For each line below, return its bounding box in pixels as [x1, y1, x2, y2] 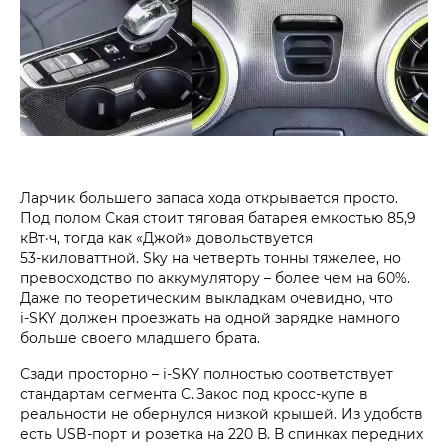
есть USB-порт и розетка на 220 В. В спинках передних [20, 423, 423, 443]
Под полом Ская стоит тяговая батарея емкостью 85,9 [20, 207, 416, 227]
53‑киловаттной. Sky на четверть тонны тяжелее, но [20, 247, 401, 267]
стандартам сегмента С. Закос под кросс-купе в [20, 383, 368, 403]
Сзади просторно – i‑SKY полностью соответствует [20, 363, 393, 383]
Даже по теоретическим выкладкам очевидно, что [20, 287, 393, 307]
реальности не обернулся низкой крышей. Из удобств [20, 403, 423, 423]
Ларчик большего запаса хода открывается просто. [20, 187, 398, 207]
